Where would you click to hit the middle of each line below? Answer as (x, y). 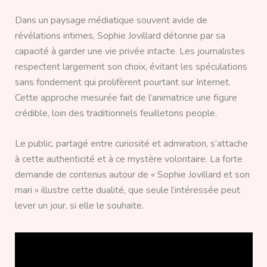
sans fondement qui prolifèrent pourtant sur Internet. (122, 82)
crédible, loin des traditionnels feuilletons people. (116, 113)
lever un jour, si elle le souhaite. (79, 206)
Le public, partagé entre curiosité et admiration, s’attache (131, 144)
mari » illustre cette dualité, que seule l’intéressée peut (127, 190)
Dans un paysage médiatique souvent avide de (111, 20)
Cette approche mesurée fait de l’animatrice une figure (126, 97)
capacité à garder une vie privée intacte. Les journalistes (130, 51)
